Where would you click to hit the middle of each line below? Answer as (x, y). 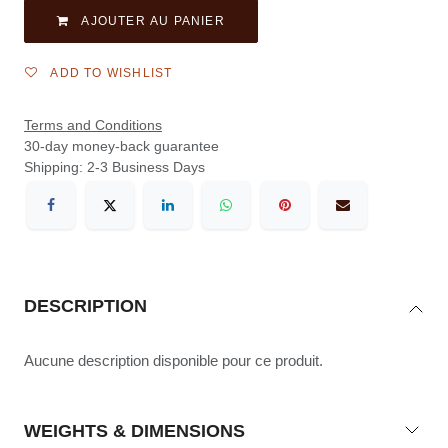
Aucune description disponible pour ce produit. (173, 361)
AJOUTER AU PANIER (153, 20)
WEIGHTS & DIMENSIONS (134, 431)
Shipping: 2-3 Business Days (114, 166)
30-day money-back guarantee (121, 145)
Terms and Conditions (93, 124)
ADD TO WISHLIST (111, 72)
